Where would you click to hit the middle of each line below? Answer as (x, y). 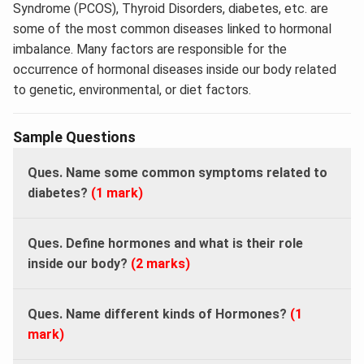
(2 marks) (160, 263)
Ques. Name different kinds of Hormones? (159, 314)
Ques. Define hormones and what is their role (165, 243)
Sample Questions (74, 136)
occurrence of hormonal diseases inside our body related (175, 69)
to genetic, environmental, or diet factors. (132, 89)
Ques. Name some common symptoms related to (178, 172)
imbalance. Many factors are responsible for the (150, 49)
